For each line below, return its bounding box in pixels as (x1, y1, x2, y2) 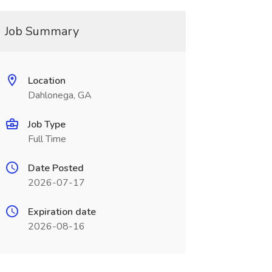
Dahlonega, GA (27, 89, 92, 102)
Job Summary (4, 23, 79, 39)
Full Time (27, 132, 66, 146)
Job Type (27, 118, 66, 131)
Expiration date (27, 205, 96, 219)
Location (27, 74, 66, 87)
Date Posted (27, 161, 84, 175)
